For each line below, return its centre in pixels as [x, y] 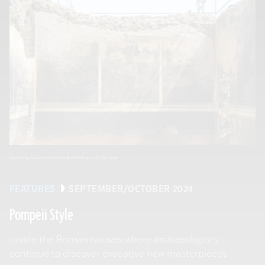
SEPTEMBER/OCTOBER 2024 [131, 189]
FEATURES [33, 189]
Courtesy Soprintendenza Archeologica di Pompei [64, 158]
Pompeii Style [41, 215]
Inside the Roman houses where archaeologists [114, 240]
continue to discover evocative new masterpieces [118, 254]
